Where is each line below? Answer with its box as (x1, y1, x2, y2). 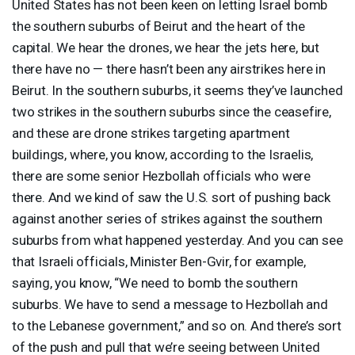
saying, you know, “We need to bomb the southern (12, 274, 298, 291)
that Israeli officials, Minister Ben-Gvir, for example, (12, 253, 306, 269)
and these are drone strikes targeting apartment (12, 124, 290, 141)
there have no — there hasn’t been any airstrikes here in (12, 60, 326, 77)
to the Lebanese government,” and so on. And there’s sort (12, 317, 342, 334)
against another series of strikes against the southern (12, 210, 323, 227)
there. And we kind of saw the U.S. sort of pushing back (12, 189, 330, 205)
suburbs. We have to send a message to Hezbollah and (12, 296, 328, 312)
